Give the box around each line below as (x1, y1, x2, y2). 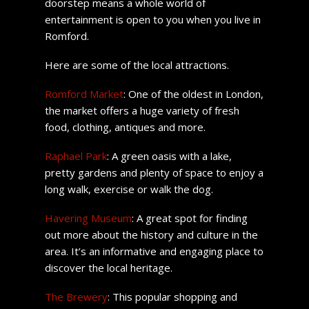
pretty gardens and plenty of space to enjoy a (44, 165, 263, 179)
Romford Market (44, 86, 123, 101)
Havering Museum (44, 210, 132, 225)
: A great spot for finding (131, 210, 248, 225)
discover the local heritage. (44, 260, 172, 275)
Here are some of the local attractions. (44, 57, 229, 72)
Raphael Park (44, 148, 107, 163)
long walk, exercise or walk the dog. (44, 181, 213, 196)
